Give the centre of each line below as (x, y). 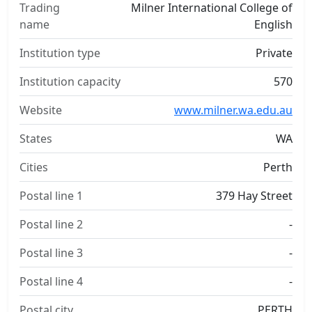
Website (41, 110)
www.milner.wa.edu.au (233, 110)
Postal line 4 (51, 281)
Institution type (60, 53)
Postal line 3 (51, 253)
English (273, 24)
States (36, 139)
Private (274, 53)
